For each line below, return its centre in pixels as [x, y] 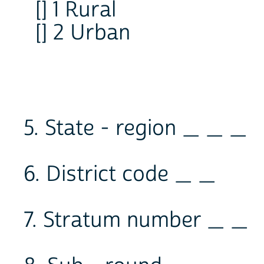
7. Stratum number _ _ [136, 220]
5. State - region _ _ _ [135, 128]
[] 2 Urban [83, 33]
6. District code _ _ [120, 174]
